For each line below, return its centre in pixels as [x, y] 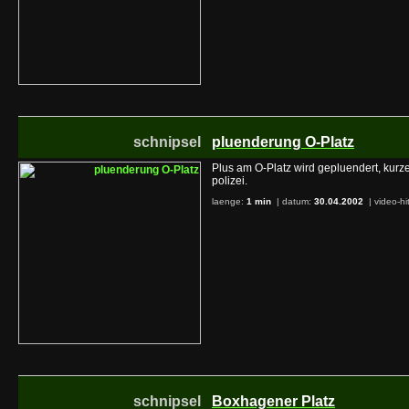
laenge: [229, 201]
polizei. [230, 181]
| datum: [294, 201]
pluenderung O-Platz [283, 142]
